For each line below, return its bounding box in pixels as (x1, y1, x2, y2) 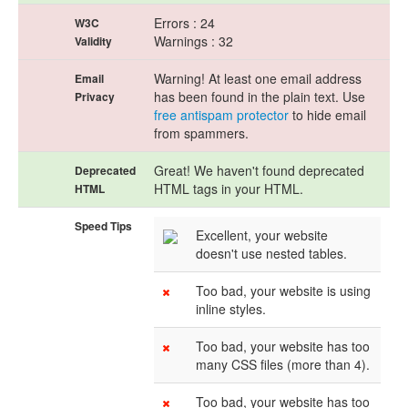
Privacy (75, 88, 115, 105)
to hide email (289, 106, 366, 124)
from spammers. (154, 124, 249, 142)
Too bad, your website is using (196, 281, 371, 300)
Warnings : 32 (154, 32, 233, 50)
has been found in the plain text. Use (154, 87, 365, 106)
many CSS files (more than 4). (196, 355, 370, 373)
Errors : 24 (154, 14, 215, 32)
